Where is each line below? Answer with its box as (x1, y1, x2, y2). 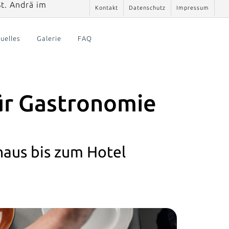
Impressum (176, 5, 209, 11)
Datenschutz (129, 5, 166, 11)
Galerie (36, 34, 61, 42)
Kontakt (95, 5, 118, 11)
